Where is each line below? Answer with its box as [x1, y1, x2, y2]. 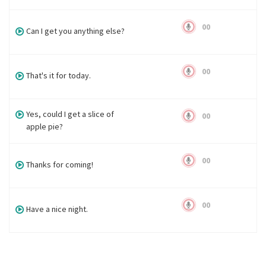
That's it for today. [26, 70, 91, 81]
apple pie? [26, 121, 64, 132]
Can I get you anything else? [26, 26, 125, 36]
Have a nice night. [26, 204, 88, 214]
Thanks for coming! [26, 159, 94, 170]
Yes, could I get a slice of [26, 109, 115, 119]
